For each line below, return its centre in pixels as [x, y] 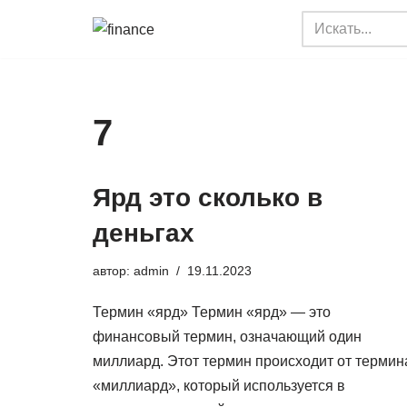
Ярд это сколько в [208, 198]
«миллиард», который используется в [219, 386]
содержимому [60, 99]
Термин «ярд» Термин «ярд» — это [212, 312]
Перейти [43, 50]
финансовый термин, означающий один [227, 337]
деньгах [144, 233]
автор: [113, 271]
